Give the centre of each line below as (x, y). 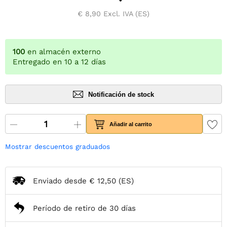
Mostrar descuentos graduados (58, 147)
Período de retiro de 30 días (84, 208)
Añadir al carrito (131, 124)
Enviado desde (61, 181)
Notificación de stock (121, 94)
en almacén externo (64, 52)
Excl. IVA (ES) (125, 14)
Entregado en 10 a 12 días (59, 62)
